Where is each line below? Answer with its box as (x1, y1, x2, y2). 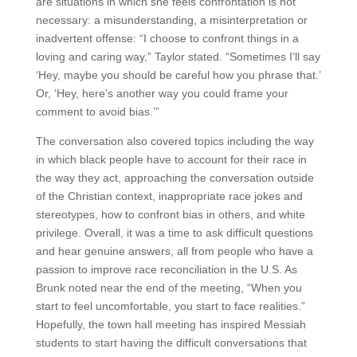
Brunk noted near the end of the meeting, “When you (35, 281, 302, 294)
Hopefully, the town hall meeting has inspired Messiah (35, 318, 306, 331)
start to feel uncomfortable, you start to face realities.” (35, 300, 305, 312)
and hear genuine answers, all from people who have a (35, 245, 313, 257)
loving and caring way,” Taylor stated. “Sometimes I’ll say (35, 50, 320, 63)
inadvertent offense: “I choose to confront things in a (35, 32, 299, 45)
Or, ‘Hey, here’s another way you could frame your (35, 87, 288, 100)
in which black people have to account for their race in (35, 153, 307, 166)
